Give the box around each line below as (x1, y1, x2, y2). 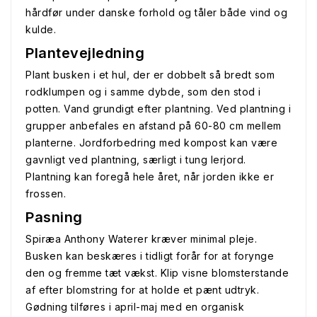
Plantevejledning (25, 45, 144, 62)
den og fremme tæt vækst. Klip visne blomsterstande (25, 267, 289, 279)
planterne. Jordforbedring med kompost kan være (25, 137, 277, 149)
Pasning (25, 209, 83, 226)
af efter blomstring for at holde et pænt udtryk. (25, 284, 259, 296)
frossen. (25, 188, 66, 200)
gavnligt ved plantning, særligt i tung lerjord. (25, 154, 246, 166)
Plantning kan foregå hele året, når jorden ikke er (25, 171, 274, 183)
